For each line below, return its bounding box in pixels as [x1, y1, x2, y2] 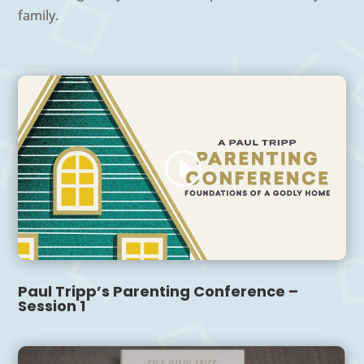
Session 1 [18, 295, 86, 316]
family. [18, 6, 59, 24]
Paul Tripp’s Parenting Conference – [18, 280, 299, 301]
